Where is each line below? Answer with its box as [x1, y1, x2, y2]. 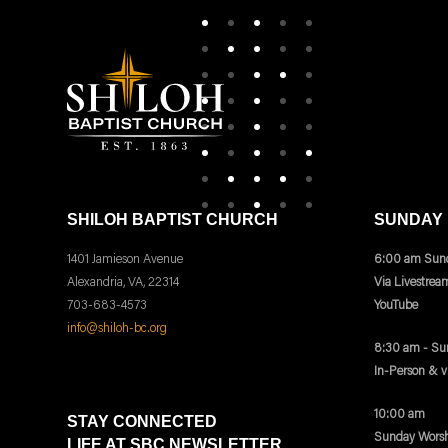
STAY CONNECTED [67, 412, 218, 430]
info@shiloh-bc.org [67, 319, 168, 337]
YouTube [373, 296, 418, 314]
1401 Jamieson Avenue [67, 250, 184, 268]
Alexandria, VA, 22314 [67, 273, 180, 291]
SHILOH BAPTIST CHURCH [67, 211, 279, 229]
